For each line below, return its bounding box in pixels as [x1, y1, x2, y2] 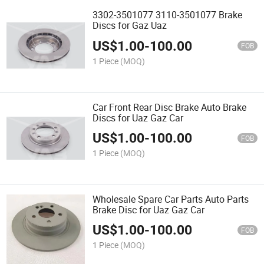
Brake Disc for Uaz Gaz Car [93, 203, 205, 216]
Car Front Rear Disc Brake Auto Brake [93, 100, 247, 114]
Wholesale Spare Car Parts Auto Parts [93, 192, 249, 206]
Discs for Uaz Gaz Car [93, 111, 184, 124]
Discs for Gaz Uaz [93, 19, 167, 32]
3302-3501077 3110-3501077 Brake [93, 8, 243, 22]
